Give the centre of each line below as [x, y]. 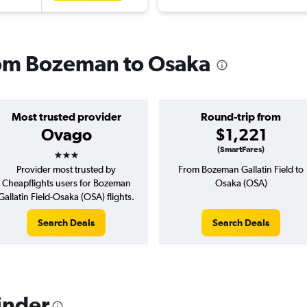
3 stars [78, 150]
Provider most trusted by [66, 170]
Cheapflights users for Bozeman [66, 183]
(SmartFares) [241, 150]
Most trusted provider [66, 117]
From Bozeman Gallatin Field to [241, 170]
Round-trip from [241, 117]
